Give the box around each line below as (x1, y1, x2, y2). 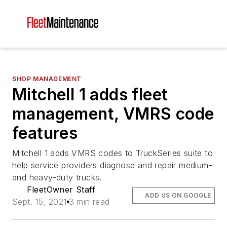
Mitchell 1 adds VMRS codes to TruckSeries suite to (12, 148, 213, 158)
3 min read (68, 197, 110, 207)
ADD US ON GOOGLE (145, 192, 211, 199)
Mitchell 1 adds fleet (12, 85, 168, 104)
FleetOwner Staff (26, 184, 95, 195)
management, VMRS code (12, 104, 214, 124)
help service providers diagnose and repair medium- (12, 160, 212, 170)
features (12, 123, 78, 143)
